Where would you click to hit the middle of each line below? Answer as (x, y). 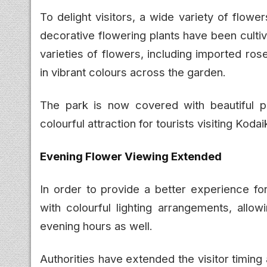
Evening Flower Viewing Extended (131, 156)
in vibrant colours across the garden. (133, 72)
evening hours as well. (96, 226)
